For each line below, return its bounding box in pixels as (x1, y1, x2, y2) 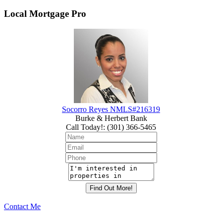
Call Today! (66, 123, 103, 132)
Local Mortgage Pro (4, 8, 86, 19)
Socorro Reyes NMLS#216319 (62, 105, 160, 114)
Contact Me (4, 202, 41, 211)
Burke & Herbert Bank (75, 114, 147, 123)
